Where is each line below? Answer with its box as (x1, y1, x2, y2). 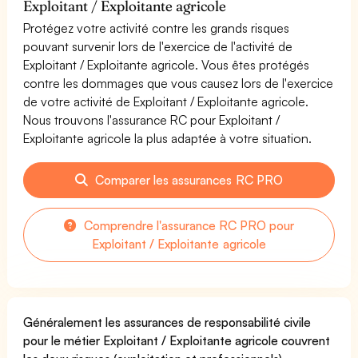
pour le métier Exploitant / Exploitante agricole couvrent (23, 332, 331, 348)
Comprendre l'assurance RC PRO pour (80, 217, 295, 233)
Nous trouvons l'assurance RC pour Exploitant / (23, 111, 280, 128)
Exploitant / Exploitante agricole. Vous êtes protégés (23, 56, 310, 73)
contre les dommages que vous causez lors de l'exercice (23, 74, 334, 91)
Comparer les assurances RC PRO (92, 171, 283, 188)
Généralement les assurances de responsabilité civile (23, 313, 312, 330)
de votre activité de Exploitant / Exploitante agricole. (23, 93, 309, 109)
